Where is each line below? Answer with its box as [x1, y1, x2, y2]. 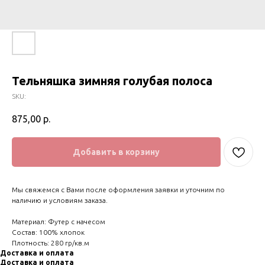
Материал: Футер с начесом [12, 218, 105, 226]
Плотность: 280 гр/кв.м [12, 239, 89, 247]
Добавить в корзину [73, 147, 160, 157]
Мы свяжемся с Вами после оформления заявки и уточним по [12, 186, 225, 194]
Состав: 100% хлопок [12, 228, 85, 237]
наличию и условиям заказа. [12, 196, 108, 205]
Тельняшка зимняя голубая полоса [12, 74, 212, 88]
